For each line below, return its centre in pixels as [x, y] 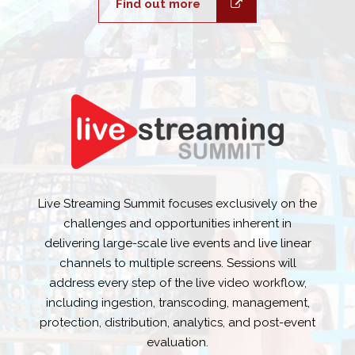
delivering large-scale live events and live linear [177, 243]
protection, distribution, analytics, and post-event [177, 322]
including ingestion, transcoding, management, [177, 302]
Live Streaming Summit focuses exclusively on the [177, 203]
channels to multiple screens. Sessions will [177, 263]
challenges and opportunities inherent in [177, 223]
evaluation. [177, 342]
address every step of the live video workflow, [177, 282]
